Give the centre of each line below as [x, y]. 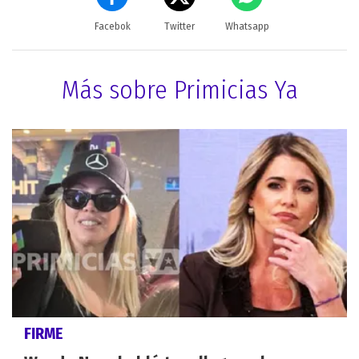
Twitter [179, 26]
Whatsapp [247, 26]
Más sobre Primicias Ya [179, 89]
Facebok [112, 26]
